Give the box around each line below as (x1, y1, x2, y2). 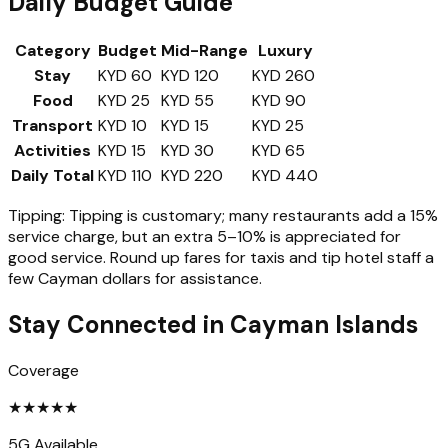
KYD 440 (252, 165, 318, 187)
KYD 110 (98, 165, 152, 187)
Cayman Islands (230, 309, 418, 341)
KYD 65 (252, 140, 305, 162)
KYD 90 (252, 90, 306, 112)
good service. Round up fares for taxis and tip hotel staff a (8, 247, 434, 269)
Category (14, 40, 91, 62)
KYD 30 (161, 140, 214, 162)
